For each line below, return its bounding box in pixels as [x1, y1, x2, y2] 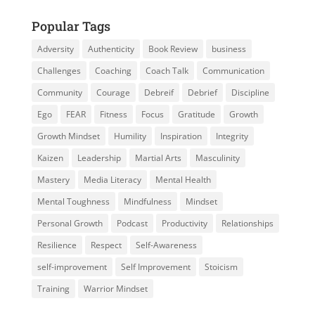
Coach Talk [145, 65, 188, 77]
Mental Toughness [37, 195, 110, 208]
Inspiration [160, 130, 202, 143]
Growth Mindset [37, 130, 100, 143]
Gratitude [177, 108, 215, 121]
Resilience [37, 239, 77, 252]
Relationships [221, 217, 274, 230]
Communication [202, 65, 264, 77]
